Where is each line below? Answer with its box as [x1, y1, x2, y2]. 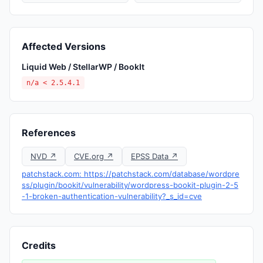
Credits [22, 240, 56, 251]
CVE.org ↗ [74, 151, 113, 161]
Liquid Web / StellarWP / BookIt [22, 62, 144, 72]
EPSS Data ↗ [131, 151, 178, 161]
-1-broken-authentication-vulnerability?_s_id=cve [22, 191, 202, 201]
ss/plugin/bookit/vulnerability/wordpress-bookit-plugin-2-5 [22, 180, 238, 190]
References [22, 127, 76, 139]
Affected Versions [22, 41, 106, 52]
